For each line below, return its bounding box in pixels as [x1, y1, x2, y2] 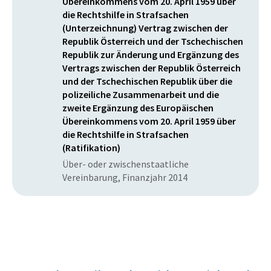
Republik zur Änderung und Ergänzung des [62, 48, 239, 61]
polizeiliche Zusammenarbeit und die [62, 88, 219, 101]
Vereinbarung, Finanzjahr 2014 [62, 171, 188, 184]
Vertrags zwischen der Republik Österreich [62, 62, 241, 74]
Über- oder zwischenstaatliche [62, 158, 189, 171]
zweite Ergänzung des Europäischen [62, 102, 214, 114]
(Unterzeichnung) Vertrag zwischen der [62, 22, 228, 34]
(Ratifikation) [62, 142, 120, 154]
